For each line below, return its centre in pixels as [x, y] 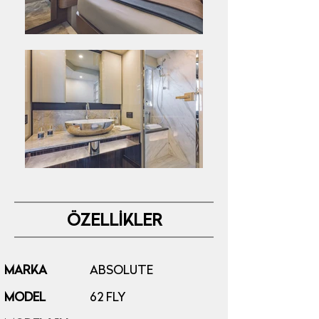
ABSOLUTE [121, 271]
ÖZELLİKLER [114, 222]
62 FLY [108, 298]
